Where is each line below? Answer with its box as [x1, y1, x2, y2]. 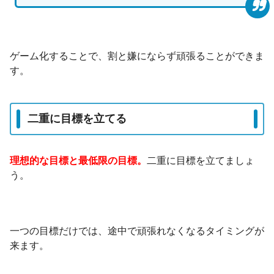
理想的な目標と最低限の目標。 [10, 155, 147, 166]
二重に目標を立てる [28, 113, 127, 125]
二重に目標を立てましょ [147, 155, 254, 166]
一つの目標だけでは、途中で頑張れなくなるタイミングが [10, 226, 264, 237]
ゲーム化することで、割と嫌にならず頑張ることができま [10, 50, 264, 61]
